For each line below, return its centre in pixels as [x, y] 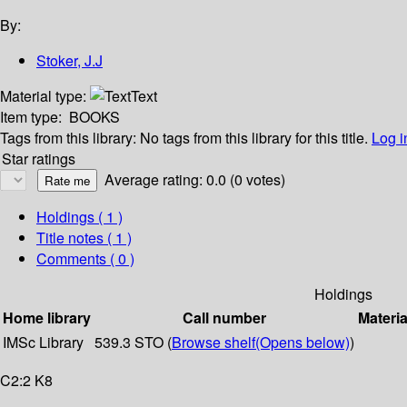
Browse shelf [213, 342]
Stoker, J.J [69, 61]
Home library [47, 318]
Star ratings [39, 159]
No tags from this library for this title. [254, 138]
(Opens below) [303, 342]
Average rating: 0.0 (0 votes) [195, 180]
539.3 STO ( [133, 342]
